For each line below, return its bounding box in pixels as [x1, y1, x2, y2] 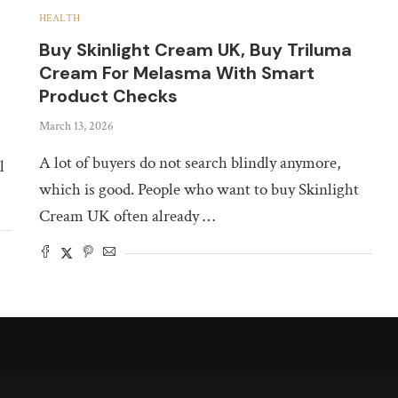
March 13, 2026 [39, 117, 115, 134]
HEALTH [39, 11, 81, 25]
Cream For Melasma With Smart [39, 60, 315, 84]
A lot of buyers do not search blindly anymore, [39, 151, 341, 174]
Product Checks [39, 84, 179, 107]
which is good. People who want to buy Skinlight [39, 178, 360, 201]
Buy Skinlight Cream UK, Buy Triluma [39, 37, 353, 61]
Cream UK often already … [39, 204, 216, 227]
